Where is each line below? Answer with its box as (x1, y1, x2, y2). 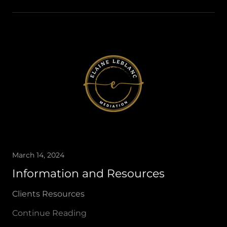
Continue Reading (12, 208, 87, 218)
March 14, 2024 (12, 150, 64, 160)
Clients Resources (12, 189, 85, 199)
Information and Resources (12, 167, 165, 180)
